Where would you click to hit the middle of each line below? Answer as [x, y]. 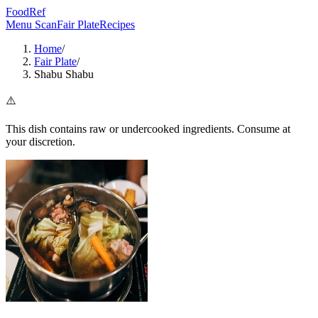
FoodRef [26, 12]
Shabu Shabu [64, 74]
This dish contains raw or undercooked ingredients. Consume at [148, 129]
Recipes [117, 24]
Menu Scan [31, 24]
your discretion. [40, 142]
